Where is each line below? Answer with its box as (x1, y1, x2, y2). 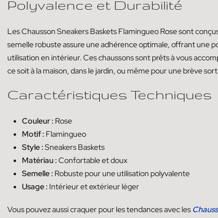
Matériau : (22, 155, 57, 165)
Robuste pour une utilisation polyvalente (53, 168, 190, 179)
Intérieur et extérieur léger (48, 181, 139, 192)
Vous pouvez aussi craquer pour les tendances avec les (7, 204, 192, 215)
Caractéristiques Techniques (7, 86, 212, 102)
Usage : (22, 181, 48, 192)
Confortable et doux (57, 155, 127, 165)
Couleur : (22, 115, 54, 126)
